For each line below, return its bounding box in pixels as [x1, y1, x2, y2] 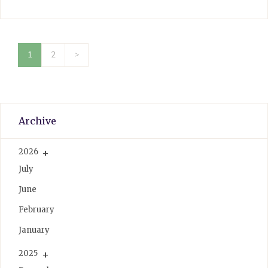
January [19, 224, 50, 235]
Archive [19, 114, 56, 127]
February [19, 204, 54, 215]
